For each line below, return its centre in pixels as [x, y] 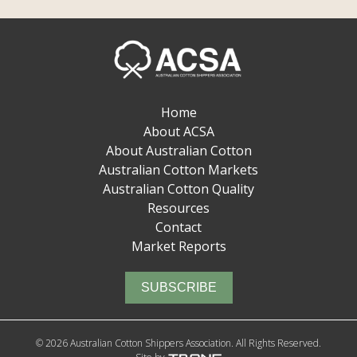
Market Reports [178, 246]
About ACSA [178, 131]
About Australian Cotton [178, 150]
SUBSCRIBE [178, 287]
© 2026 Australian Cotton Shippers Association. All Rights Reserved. [178, 343]
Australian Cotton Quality [178, 188]
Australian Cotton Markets [178, 169]
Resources [178, 208]
